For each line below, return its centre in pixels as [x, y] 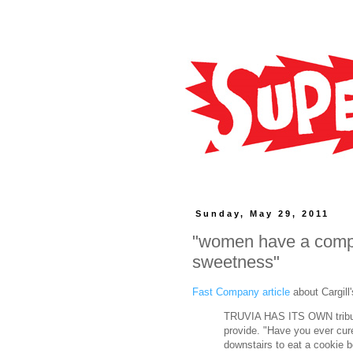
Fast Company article [241, 292]
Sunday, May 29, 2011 [263, 214]
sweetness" [236, 262]
